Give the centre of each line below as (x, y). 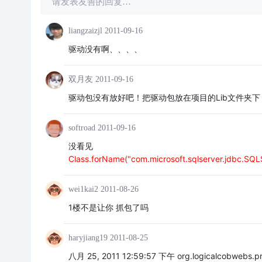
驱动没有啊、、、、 (105, 49)
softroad (82, 128)
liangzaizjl (85, 31)
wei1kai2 (83, 189)
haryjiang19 (88, 238)
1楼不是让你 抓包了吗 (108, 207)
